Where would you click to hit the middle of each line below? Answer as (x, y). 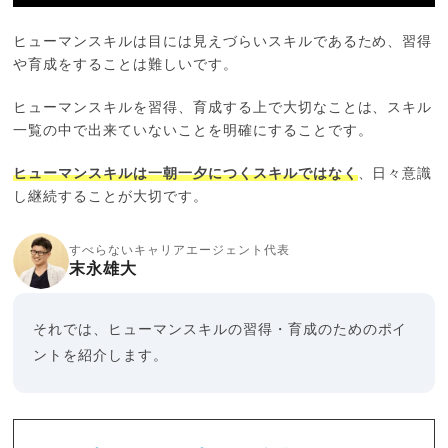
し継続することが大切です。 (110, 197)
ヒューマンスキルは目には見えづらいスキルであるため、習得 (223, 42)
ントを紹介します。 (101, 356)
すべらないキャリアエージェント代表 (179, 250)
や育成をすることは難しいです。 (125, 65)
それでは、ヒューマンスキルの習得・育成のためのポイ (220, 330)
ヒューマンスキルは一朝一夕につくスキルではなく (185, 174)
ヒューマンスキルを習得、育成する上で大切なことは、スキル (223, 108)
